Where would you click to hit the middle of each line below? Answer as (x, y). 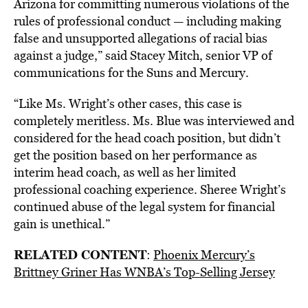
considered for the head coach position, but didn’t (147, 138)
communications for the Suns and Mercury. (131, 73)
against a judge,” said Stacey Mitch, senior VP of (143, 55)
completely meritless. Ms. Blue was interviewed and (154, 121)
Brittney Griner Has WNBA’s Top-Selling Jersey (144, 272)
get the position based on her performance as (135, 155)
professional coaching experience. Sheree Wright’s (150, 189)
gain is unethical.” (62, 224)
